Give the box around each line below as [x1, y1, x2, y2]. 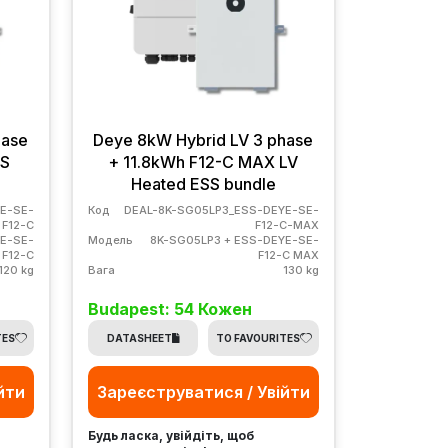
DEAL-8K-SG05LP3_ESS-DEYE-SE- [123, 202, 319, 217]
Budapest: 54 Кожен [87, 298, 252, 319]
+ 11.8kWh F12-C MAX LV [108, 151, 299, 172]
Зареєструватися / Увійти [96, 381, 310, 402]
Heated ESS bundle [130, 173, 276, 194]
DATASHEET [106, 331, 172, 344]
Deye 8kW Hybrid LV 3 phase [93, 129, 314, 150]
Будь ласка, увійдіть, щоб [87, 427, 254, 443]
